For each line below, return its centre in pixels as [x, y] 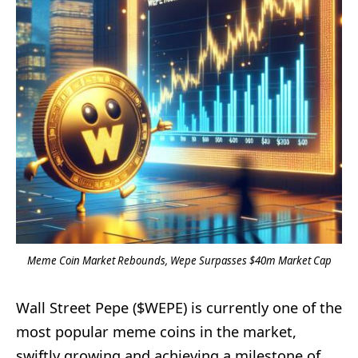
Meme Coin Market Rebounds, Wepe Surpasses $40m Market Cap [179, 260]
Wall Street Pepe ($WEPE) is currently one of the [179, 307]
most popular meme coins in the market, [156, 331]
